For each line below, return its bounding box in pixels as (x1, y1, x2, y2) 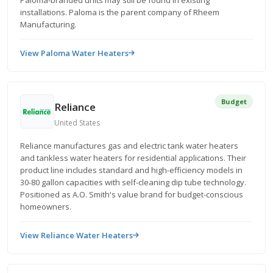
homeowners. (20, 201, 71, 212)
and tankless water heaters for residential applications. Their (20, 152, 246, 163)
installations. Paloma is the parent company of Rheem (20, 7, 219, 18)
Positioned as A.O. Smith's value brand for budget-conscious (20, 189, 243, 200)
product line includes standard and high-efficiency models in (20, 165, 243, 175)
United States (54, 117, 100, 128)
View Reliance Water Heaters (20, 230, 133, 241)
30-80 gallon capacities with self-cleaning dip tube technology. (20, 177, 246, 188)
